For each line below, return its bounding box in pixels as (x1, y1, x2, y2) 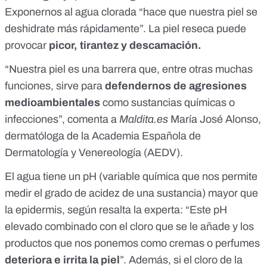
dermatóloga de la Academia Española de (5, 130, 201, 142)
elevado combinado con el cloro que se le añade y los (5, 221, 254, 233)
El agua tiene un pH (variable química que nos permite (5, 170, 257, 183)
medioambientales (5, 97, 100, 109)
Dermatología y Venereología (5, 147, 141, 159)
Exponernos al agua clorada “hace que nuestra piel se (5, 6, 257, 18)
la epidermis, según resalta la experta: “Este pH (5, 204, 227, 216)
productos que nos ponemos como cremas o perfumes (5, 237, 260, 250)
